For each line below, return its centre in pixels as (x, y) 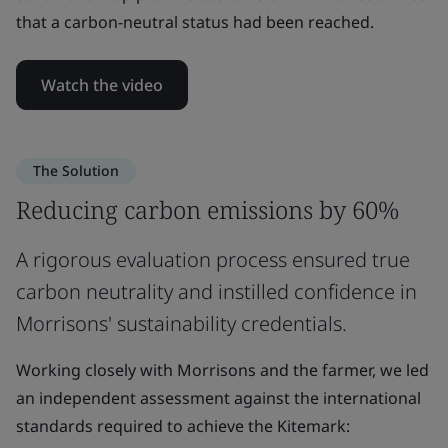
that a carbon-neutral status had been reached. (195, 22)
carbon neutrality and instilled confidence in (216, 291)
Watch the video (102, 85)
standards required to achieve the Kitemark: (183, 426)
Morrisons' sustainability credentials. (181, 323)
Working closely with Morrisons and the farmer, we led (222, 370)
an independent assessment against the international (218, 398)
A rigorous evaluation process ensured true (213, 259)
